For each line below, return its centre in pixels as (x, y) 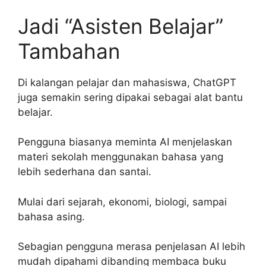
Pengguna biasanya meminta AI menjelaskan (125, 142)
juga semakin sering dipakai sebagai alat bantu (130, 97)
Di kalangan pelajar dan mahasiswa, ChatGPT (127, 82)
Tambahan (69, 51)
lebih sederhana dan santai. (85, 172)
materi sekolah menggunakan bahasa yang (121, 157)
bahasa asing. (51, 216)
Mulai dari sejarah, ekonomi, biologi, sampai (122, 202)
